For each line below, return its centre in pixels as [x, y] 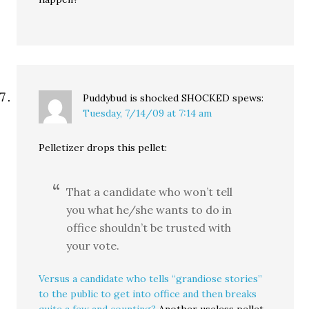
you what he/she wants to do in [149, 210]
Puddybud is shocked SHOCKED [157, 98]
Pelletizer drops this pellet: [103, 148]
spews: [248, 98]
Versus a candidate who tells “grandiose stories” [151, 279]
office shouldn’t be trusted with [149, 228]
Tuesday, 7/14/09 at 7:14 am [148, 113]
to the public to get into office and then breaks [148, 294]
